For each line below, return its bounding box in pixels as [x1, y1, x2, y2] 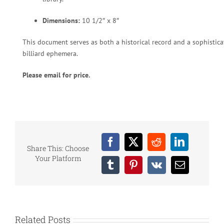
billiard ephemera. [22, 49, 78, 58]
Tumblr [109, 163, 140, 174]
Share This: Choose [27, 143, 89, 153]
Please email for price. [22, 70, 90, 79]
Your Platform [34, 153, 81, 163]
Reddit [155, 140, 183, 151]
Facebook [109, 140, 149, 151]
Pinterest [132, 163, 169, 174]
